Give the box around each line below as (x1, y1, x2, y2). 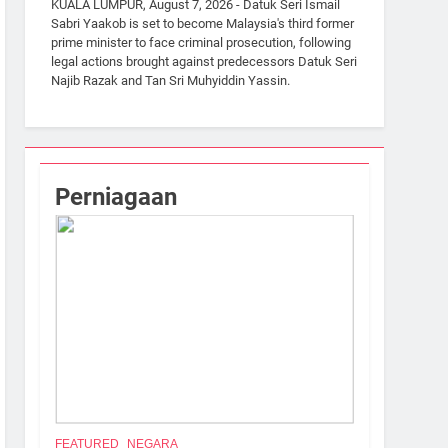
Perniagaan (55, 182, 178, 211)
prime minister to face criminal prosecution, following (51, 35, 352, 51)
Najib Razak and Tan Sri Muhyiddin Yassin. (51, 73, 291, 89)
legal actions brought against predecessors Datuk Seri (51, 54, 358, 70)
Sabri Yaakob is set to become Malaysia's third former (51, 16, 355, 32)
